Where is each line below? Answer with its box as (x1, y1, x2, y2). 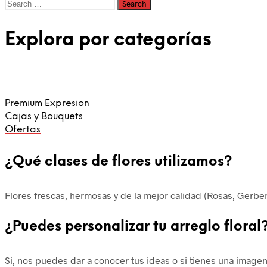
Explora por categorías (5, 30, 212, 50)
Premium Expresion (5, 98, 89, 108)
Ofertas (5, 124, 41, 135)
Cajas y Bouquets (5, 111, 83, 122)
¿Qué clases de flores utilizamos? (5, 155, 232, 170)
